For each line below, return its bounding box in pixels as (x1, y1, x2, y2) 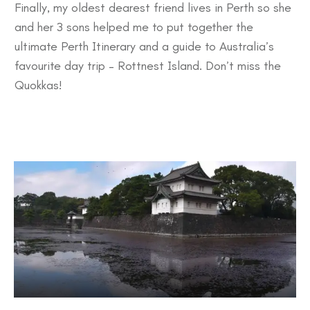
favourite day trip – (15, 57, 118, 73)
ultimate (15, 38, 61, 54)
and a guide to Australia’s (136, 38, 274, 54)
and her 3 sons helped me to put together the (15, 19, 253, 35)
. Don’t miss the (199, 57, 281, 73)
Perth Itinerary (61, 38, 136, 54)
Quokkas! (15, 77, 62, 93)
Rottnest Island (118, 57, 199, 73)
